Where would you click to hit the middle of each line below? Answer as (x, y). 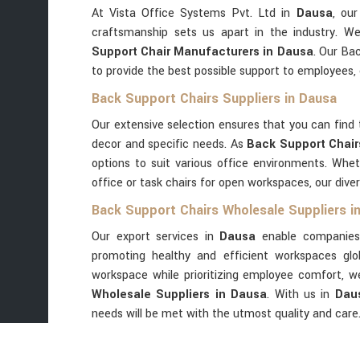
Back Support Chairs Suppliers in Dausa (214, 98)
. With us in (301, 295)
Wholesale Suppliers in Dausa (180, 295)
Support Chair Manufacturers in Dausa (202, 52)
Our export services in (156, 237)
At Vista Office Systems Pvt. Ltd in (194, 13)
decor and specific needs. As (170, 144)
